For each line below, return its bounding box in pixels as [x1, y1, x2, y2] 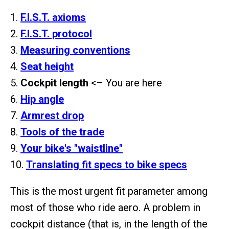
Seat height [20, 60, 74, 73]
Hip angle [20, 93, 64, 105]
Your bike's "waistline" [20, 142, 123, 154]
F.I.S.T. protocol [20, 28, 92, 40]
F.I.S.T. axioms [20, 11, 86, 24]
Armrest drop [20, 109, 84, 122]
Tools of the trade [20, 126, 104, 138]
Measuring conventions [20, 44, 130, 56]
